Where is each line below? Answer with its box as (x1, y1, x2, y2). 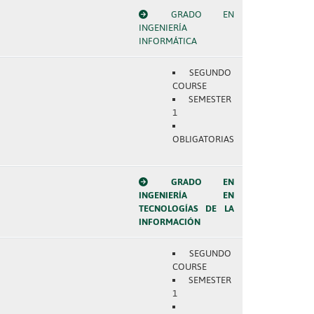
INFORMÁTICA (138, 36, 197, 46)
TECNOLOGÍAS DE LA (138, 203, 234, 214)
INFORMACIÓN (138, 217, 200, 227)
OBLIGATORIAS (172, 134, 234, 144)
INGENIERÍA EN (138, 190, 234, 200)
